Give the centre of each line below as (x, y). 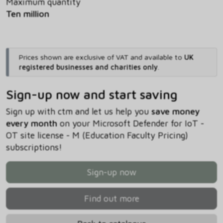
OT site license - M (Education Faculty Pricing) (97, 135)
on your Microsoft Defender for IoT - (131, 123)
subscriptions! (34, 147)
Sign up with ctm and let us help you (79, 111)
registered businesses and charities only (88, 67)
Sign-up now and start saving (92, 94)
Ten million (28, 14)
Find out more (111, 199)
